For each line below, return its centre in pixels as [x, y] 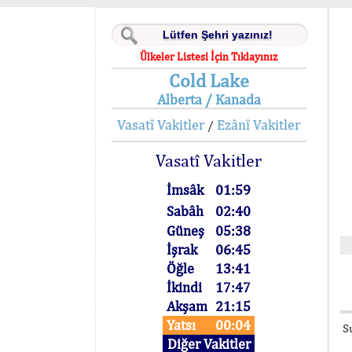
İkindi [185, 287]
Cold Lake [209, 80]
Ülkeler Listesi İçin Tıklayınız [209, 57]
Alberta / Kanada [209, 99]
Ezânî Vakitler [259, 125]
